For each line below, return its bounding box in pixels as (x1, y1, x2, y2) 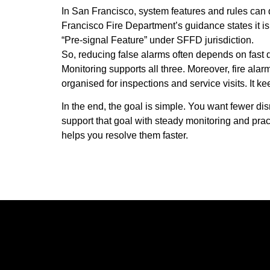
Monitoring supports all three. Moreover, (61, 63, 232, 74)
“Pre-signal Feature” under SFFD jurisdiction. (61, 34, 254, 45)
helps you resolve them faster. (61, 130, 188, 141)
